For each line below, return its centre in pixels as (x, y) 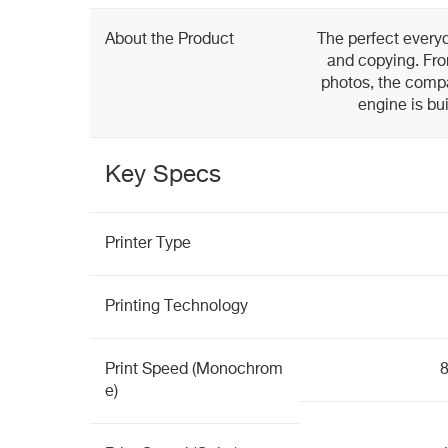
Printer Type (148, 244)
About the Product (169, 40)
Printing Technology (176, 307)
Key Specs (163, 175)
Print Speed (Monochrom (194, 370)
